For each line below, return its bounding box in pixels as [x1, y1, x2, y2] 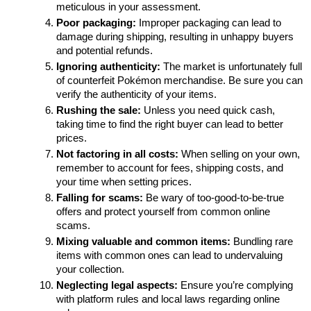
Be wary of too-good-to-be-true [143, 192, 285, 204]
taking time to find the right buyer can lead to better [56, 119, 284, 131]
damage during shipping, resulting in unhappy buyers [56, 31, 294, 43]
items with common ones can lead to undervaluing [56, 250, 283, 262]
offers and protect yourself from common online [56, 206, 271, 218]
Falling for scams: [56, 192, 144, 204]
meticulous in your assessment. [56, 1, 201, 13]
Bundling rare [230, 236, 294, 248]
